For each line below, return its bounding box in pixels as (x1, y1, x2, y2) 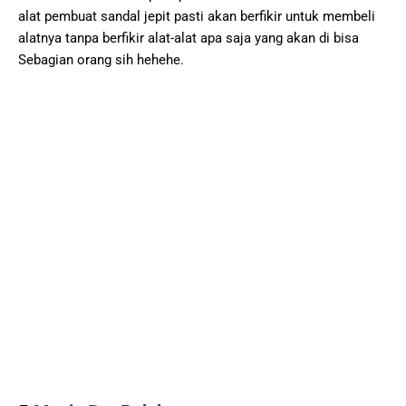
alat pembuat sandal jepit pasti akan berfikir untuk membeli (18, 7, 375, 24)
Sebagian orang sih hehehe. (18, 51, 184, 68)
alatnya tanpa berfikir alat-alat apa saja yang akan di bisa (18, 29, 359, 46)
